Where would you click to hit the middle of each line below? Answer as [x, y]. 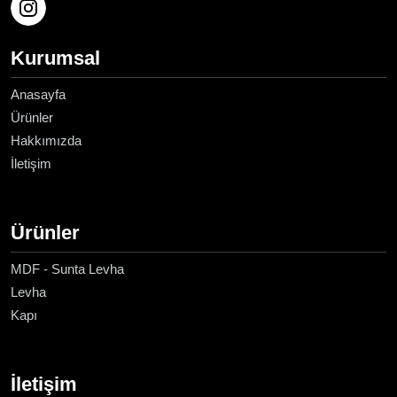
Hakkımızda [46, 141]
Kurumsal [55, 58]
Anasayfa [38, 95]
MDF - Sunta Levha [67, 269]
